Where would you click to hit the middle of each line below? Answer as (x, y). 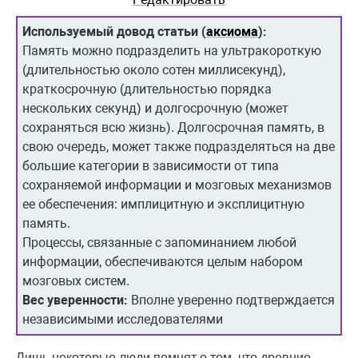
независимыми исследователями (123, 320)
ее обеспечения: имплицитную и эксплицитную (163, 205)
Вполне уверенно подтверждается (231, 300)
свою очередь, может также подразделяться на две (179, 147)
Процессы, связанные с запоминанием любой (159, 243)
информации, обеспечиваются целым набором (163, 262)
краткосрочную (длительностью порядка (147, 89)
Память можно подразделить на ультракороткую (172, 51)
